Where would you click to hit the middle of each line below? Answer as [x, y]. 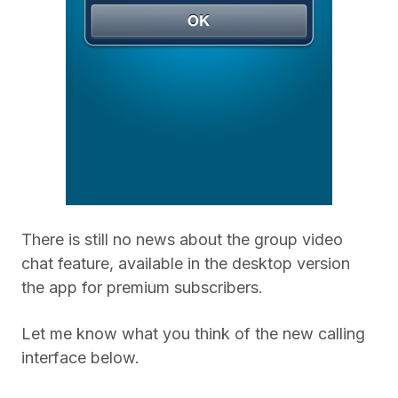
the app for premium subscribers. [142, 288]
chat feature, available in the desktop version [186, 264]
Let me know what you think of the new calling [193, 334]
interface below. [80, 358]
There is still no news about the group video [182, 240]
